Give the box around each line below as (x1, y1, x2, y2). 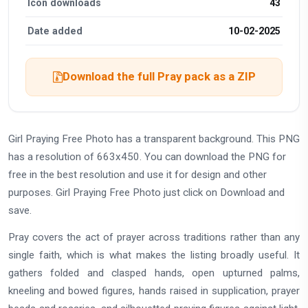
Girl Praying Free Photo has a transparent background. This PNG (8, 132, 300, 145)
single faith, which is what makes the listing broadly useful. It (8, 248, 300, 261)
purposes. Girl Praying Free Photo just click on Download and (8, 186, 285, 199)
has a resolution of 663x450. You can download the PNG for (8, 150, 286, 163)
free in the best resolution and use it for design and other (8, 168, 267, 181)
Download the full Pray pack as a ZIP (62, 69, 256, 84)
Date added (27, 25, 83, 36)
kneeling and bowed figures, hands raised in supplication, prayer (8, 284, 300, 297)
